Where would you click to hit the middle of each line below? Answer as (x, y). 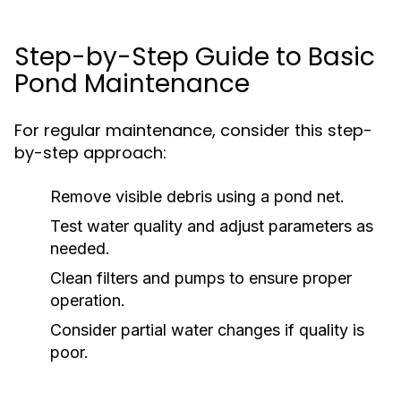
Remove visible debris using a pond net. (197, 196)
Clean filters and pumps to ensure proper (201, 278)
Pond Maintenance (132, 84)
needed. (80, 248)
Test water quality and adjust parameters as (212, 226)
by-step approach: (90, 153)
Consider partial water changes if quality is (207, 330)
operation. (88, 300)
